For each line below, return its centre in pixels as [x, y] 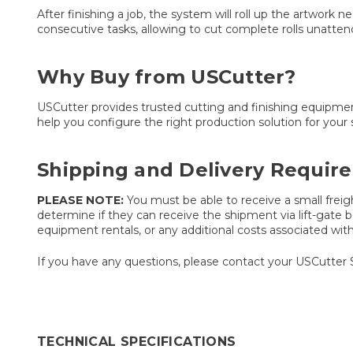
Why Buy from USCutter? [167, 77]
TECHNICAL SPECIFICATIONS [137, 342]
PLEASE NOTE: [80, 200]
